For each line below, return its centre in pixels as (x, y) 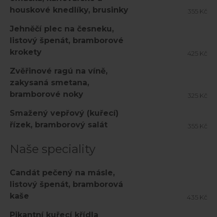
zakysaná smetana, (49, 83)
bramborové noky (46, 94)
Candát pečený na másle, (62, 173)
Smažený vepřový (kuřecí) (64, 113)
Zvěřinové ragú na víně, (59, 71)
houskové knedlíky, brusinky (69, 10)
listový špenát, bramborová (66, 184)
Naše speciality (53, 149)
